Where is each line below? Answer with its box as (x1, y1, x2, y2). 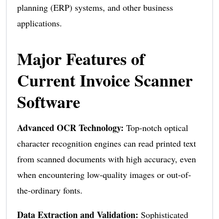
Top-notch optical (126, 121, 188, 133)
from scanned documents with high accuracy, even (17, 153, 196, 165)
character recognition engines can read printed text (17, 137, 196, 149)
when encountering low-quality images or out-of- (17, 168, 191, 180)
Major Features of (17, 46, 145, 71)
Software (17, 89, 80, 114)
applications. (17, 17, 62, 29)
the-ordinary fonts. (17, 184, 83, 196)
